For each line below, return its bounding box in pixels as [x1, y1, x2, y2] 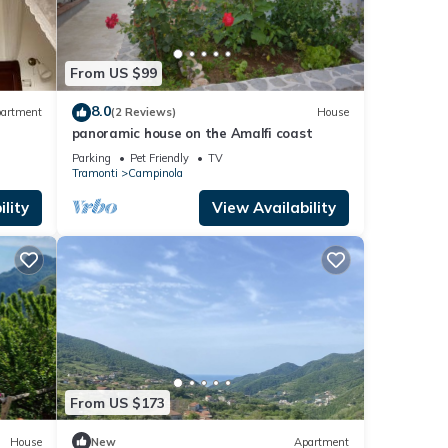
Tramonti [71, 165, 118, 180]
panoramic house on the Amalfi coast [71, 124, 313, 141]
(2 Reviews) [110, 105, 176, 120]
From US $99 [69, 64, 157, 83]
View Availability [212, 197, 336, 217]
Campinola [127, 165, 183, 180]
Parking [71, 150, 111, 165]
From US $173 [69, 393, 165, 412]
